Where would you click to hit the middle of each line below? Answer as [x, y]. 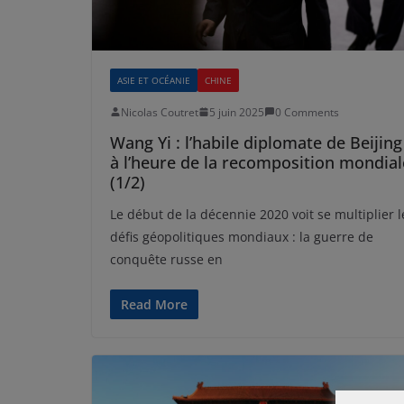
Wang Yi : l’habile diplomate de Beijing [256, 142]
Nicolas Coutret [160, 112]
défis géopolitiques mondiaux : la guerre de [242, 236]
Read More [154, 304]
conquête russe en [166, 259]
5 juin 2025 [237, 112]
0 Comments [307, 112]
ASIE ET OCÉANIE [154, 80]
